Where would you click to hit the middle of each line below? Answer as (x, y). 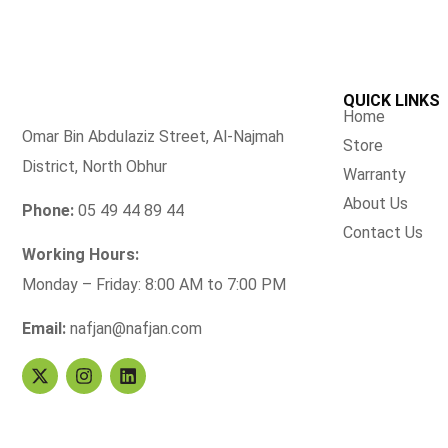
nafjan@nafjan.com (134, 328)
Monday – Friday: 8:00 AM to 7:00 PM (154, 284)
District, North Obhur (94, 166)
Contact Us (383, 232)
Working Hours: (80, 254)
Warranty (375, 174)
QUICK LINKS (392, 100)
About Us (376, 203)
